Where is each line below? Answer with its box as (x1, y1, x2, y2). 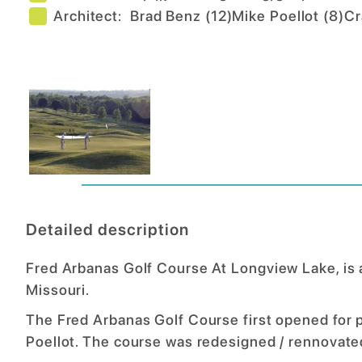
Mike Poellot (232, 7, 320, 24)
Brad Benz (129, 7, 201, 24)
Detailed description (26, 220, 189, 239)
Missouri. (26, 281, 90, 298)
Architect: (53, 7, 130, 24)
